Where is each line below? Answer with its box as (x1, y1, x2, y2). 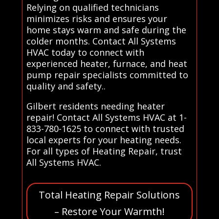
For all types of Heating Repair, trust (26, 145, 182, 157)
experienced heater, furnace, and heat (26, 57, 187, 69)
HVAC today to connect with (26, 46, 144, 58)
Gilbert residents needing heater (26, 100, 165, 112)
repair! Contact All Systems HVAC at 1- (26, 111, 187, 123)
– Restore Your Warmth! (54, 204, 165, 218)
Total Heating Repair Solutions (39, 188, 180, 201)
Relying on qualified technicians (26, 1, 159, 13)
